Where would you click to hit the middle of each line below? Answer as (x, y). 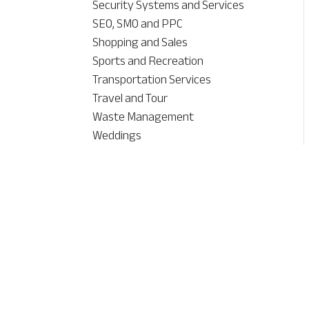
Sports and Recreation (148, 61)
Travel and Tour (130, 98)
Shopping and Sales (140, 42)
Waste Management (143, 117)
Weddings (117, 136)
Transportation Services (152, 80)
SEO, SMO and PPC (138, 24)
